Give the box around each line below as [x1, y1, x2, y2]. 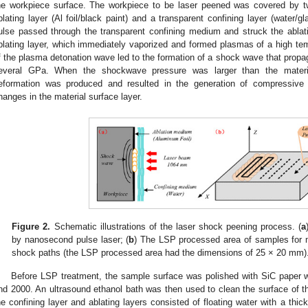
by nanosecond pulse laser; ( [12, 234, 129, 245]
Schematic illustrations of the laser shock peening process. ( [50, 221, 302, 232]
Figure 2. [12, 221, 51, 232]
